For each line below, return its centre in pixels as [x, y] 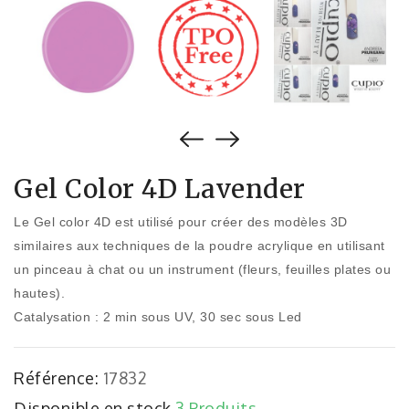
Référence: [56, 378]
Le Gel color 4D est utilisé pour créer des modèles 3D [181, 222]
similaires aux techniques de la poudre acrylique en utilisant [199, 246]
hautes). [39, 294]
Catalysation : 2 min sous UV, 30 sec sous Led [158, 317]
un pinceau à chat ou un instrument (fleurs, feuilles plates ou [202, 270]
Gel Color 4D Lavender [160, 189]
